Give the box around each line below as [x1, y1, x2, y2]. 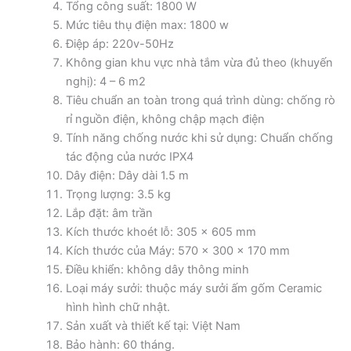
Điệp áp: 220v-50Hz [65, 36, 174, 51]
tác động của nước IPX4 [65, 149, 194, 164]
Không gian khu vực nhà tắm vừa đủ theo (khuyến [65, 55, 333, 70]
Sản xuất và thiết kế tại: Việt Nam [65, 318, 241, 333]
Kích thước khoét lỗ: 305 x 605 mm [65, 224, 256, 239]
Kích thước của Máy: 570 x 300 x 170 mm [65, 243, 290, 258]
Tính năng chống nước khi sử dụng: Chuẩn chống [65, 130, 333, 145]
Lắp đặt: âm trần [65, 205, 153, 220]
